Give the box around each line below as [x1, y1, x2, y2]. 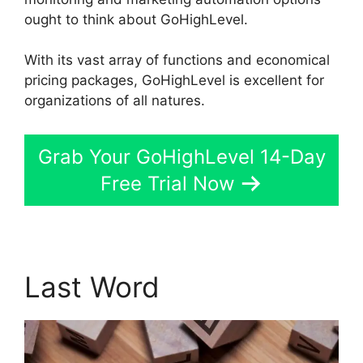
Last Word [24, 269, 160, 304]
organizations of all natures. [24, 92, 205, 109]
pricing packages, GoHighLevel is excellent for [24, 72, 324, 89]
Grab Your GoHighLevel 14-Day [37, 144, 326, 169]
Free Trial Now [100, 171, 235, 195]
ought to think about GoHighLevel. [24, 11, 248, 28]
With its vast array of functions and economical [24, 52, 330, 69]
